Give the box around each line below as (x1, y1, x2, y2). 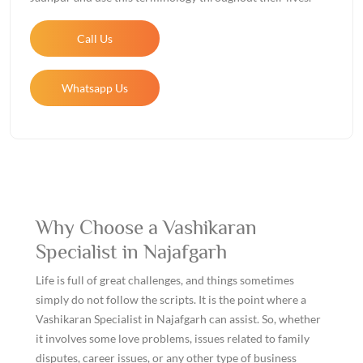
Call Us (77, 31, 113, 45)
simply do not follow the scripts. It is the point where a (36, 293, 306, 306)
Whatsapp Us (62, 80, 128, 95)
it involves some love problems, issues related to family (36, 331, 310, 345)
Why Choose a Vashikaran (36, 216, 257, 239)
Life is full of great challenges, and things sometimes (36, 273, 294, 287)
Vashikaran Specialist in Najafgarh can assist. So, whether (36, 312, 321, 326)
